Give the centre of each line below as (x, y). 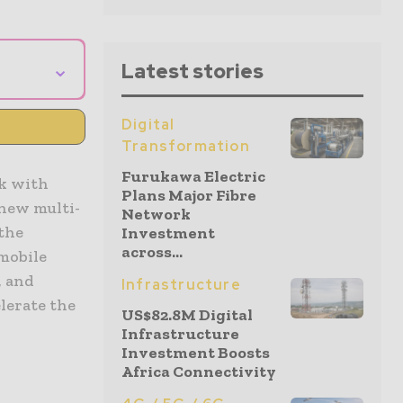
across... (152, 252)
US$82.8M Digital (187, 315)
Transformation (186, 146)
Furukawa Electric (193, 176)
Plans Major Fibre (189, 195)
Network (156, 214)
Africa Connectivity (199, 372)
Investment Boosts (196, 353)
